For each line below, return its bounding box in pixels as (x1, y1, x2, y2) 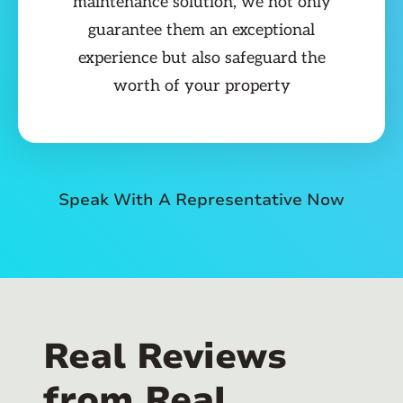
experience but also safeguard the (77, 49, 326, 68)
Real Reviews (43, 333, 287, 381)
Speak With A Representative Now (58, 189, 345, 211)
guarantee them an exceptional (88, 21, 315, 40)
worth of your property (112, 76, 291, 96)
